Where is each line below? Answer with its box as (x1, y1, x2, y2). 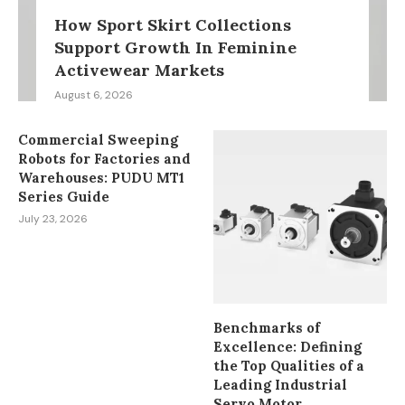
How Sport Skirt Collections (54, 14, 291, 36)
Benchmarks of (213, 319, 321, 337)
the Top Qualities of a (213, 357, 365, 375)
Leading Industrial (213, 376, 348, 394)
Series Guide (18, 188, 109, 206)
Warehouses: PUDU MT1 (18, 169, 184, 187)
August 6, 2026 (54, 88, 133, 103)
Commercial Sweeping (18, 131, 178, 149)
